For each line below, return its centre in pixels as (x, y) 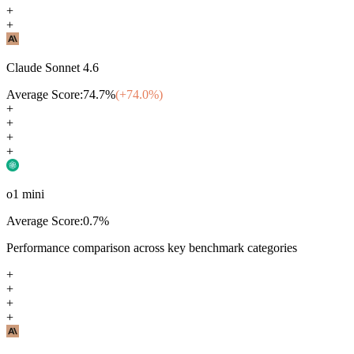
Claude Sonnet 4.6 (53, 67)
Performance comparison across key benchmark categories (152, 247)
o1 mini (25, 194)
